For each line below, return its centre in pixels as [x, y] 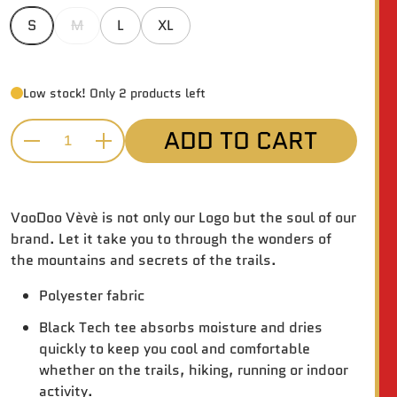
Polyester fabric [92, 295]
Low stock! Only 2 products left [115, 93]
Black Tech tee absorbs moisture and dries [181, 327]
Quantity [41, 150]
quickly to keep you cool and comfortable [175, 348]
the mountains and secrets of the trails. [144, 260]
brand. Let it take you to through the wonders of [171, 238]
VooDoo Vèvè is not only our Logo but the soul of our [184, 217]
